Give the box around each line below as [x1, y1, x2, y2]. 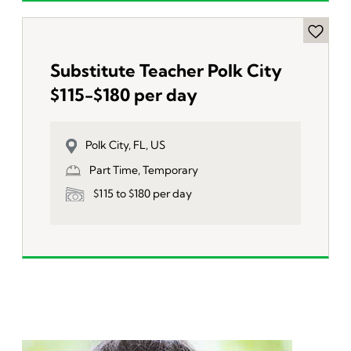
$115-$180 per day [50, 84, 198, 107]
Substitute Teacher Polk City [50, 60, 283, 82]
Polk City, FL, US [85, 138, 165, 153]
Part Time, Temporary [89, 162, 198, 177]
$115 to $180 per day [92, 186, 192, 201]
